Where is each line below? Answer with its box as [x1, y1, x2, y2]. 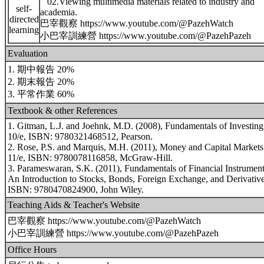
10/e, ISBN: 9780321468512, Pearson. [8, 131, 153, 141]
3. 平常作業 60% [8, 89, 74, 99]
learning [9, 25, 39, 35]
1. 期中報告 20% [8, 64, 74, 74]
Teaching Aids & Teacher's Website [8, 200, 140, 210]
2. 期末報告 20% [8, 77, 74, 87]
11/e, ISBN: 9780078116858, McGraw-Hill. [8, 153, 173, 163]
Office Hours [8, 245, 57, 255]
